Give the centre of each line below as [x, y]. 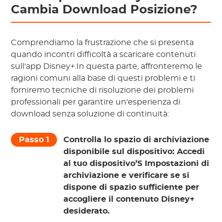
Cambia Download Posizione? [104, 10]
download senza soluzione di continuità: [90, 114]
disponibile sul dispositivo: [120, 152]
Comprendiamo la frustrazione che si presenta [103, 43]
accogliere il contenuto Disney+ [129, 199]
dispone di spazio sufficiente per [132, 188]
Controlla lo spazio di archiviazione [137, 140]
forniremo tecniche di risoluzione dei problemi [103, 90]
